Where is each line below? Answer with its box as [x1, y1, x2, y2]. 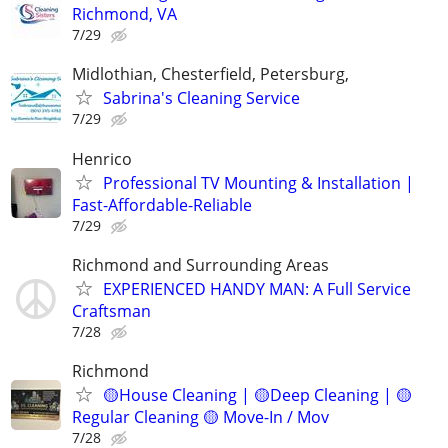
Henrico [72, 147, 132, 170]
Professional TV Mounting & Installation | [103, 171, 414, 194]
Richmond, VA [72, 3, 177, 26]
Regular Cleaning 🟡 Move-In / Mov [72, 405, 329, 428]
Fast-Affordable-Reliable [72, 193, 252, 216]
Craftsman [72, 299, 151, 322]
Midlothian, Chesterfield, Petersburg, [72, 63, 349, 86]
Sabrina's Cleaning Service [103, 87, 300, 110]
